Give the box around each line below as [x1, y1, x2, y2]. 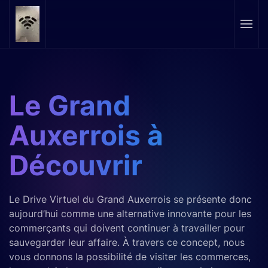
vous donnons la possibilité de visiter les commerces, [9, 251, 251, 263]
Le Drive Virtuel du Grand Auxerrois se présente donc [9, 193, 252, 205]
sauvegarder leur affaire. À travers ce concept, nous [9, 236, 245, 248]
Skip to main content [21, 22, 115, 34]
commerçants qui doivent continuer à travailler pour [9, 222, 245, 234]
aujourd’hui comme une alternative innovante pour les [9, 208, 251, 220]
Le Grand [9, 89, 130, 122]
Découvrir [9, 148, 142, 182]
